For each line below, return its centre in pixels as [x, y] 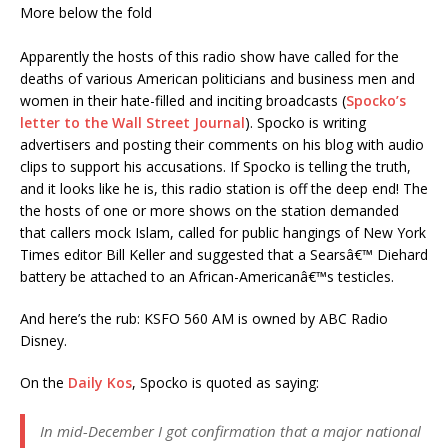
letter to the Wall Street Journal [132, 122]
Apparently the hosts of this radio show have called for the [209, 56]
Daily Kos [100, 382]
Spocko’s [376, 100]
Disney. [43, 340]
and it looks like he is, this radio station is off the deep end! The [224, 188]
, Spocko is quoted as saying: [225, 382]
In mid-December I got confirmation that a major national [230, 431]
